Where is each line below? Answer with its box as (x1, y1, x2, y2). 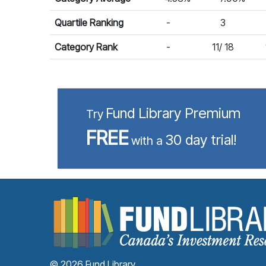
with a (131, 134, 163, 148)
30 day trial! (165, 131, 236, 148)
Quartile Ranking (55, 17, 123, 28)
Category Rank (55, 41, 118, 53)
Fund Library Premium (106, 104, 240, 122)
